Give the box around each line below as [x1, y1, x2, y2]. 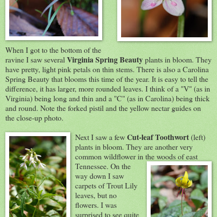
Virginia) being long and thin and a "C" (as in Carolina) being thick [5, 93, 210, 103]
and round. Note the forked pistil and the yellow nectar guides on [5, 102, 201, 113]
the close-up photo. [5, 112, 63, 123]
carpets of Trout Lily [75, 180, 138, 190]
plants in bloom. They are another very [75, 141, 193, 152]
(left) [189, 131, 205, 142]
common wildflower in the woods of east [75, 151, 198, 161]
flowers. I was [75, 199, 117, 210]
